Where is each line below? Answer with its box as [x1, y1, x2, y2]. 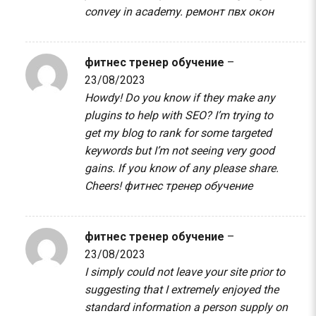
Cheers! [84, 178, 124, 193]
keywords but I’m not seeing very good [84, 143, 274, 157]
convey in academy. [84, 4, 186, 18]
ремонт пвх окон [185, 4, 274, 18]
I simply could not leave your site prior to [84, 265, 285, 279]
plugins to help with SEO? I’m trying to [84, 108, 273, 122]
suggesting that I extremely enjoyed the [84, 283, 279, 297]
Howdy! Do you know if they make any [84, 90, 275, 104]
